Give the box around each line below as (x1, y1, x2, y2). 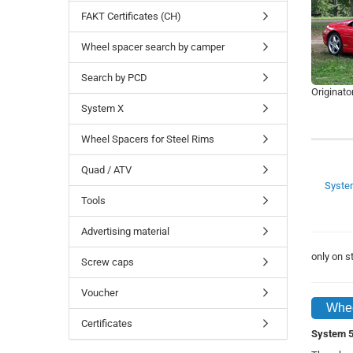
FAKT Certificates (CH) (81, 10, 181, 22)
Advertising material (81, 225, 169, 237)
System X (81, 102, 124, 114)
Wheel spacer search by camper (81, 41, 225, 53)
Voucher (81, 287, 118, 299)
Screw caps (81, 256, 134, 268)
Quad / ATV (81, 164, 132, 176)
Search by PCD (81, 72, 147, 84)
